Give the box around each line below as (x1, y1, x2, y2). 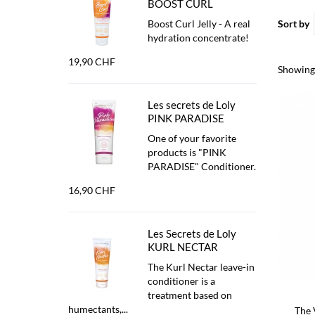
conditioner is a (148, 275, 215, 287)
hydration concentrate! (148, 32, 251, 44)
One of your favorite (148, 132, 236, 144)
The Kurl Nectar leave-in (148, 261, 255, 273)
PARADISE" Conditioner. (148, 160, 256, 172)
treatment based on (148, 289, 232, 301)
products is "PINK (148, 146, 226, 158)
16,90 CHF (68, 184, 115, 196)
